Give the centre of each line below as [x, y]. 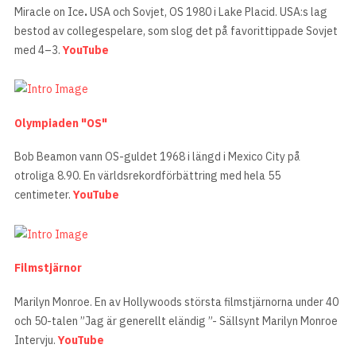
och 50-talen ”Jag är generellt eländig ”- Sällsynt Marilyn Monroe [176, 321]
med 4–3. [39, 50]
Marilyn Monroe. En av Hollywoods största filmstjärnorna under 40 [176, 302]
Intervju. [36, 340]
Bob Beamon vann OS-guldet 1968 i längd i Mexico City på [157, 157]
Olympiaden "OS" [61, 123]
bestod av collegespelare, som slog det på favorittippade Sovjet [176, 31]
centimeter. [44, 195]
